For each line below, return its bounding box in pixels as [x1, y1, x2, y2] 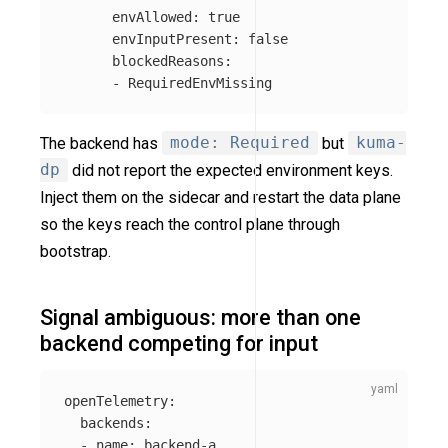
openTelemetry [64, 393, 168, 410]
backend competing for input [40, 330, 318, 356]
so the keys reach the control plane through [40, 214, 340, 234]
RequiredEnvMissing [128, 74, 272, 91]
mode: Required [170, 133, 310, 153]
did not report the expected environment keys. [68, 160, 393, 180]
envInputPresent [112, 30, 232, 47]
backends [80, 415, 144, 432]
